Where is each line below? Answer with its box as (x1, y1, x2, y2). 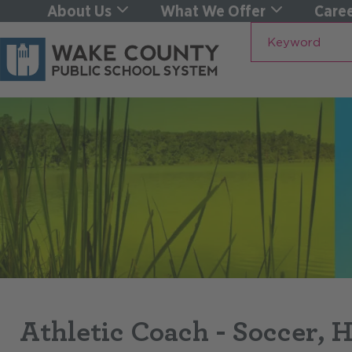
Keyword (250, 23, 320, 42)
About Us (47, 2, 112, 20)
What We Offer (160, 2, 266, 20)
